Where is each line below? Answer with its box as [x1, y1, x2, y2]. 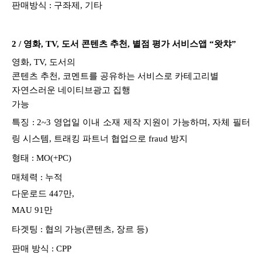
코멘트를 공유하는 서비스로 [63, 71, 175, 81]
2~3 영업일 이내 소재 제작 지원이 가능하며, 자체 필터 [37, 117, 251, 127]
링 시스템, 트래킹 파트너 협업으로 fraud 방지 [12, 133, 188, 143]
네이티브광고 [58, 85, 111, 95]
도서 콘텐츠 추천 [61, 39, 127, 49]
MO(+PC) [36, 153, 71, 163]
